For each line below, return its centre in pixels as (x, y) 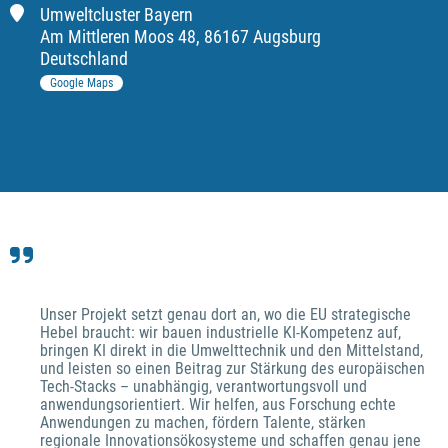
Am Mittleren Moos (107, 36)
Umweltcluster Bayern (116, 14)
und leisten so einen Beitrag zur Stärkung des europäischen (232, 368)
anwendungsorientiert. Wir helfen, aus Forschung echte (218, 404)
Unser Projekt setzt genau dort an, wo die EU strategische (225, 314)
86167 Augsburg (262, 36)
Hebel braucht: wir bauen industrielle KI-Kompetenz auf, (220, 332)
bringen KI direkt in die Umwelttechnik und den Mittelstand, (231, 350)
